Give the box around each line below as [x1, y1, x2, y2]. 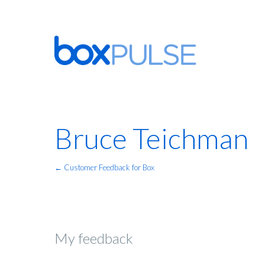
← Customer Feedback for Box [54, 163, 154, 173]
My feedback [54, 230, 133, 247]
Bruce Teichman [54, 121, 248, 156]
